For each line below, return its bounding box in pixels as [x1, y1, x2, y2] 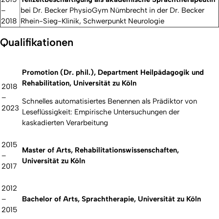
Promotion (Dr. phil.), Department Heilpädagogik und [22, 67, 204, 77]
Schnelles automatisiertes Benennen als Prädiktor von [22, 96, 197, 106]
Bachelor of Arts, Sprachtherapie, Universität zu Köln [22, 194, 201, 203]
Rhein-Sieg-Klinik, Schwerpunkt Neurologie [21, 17, 164, 26]
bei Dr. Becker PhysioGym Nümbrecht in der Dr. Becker [21, 6, 204, 15]
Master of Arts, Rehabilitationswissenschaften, [22, 145, 179, 154]
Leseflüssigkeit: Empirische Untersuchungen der [22, 107, 179, 116]
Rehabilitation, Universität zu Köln [22, 78, 136, 88]
